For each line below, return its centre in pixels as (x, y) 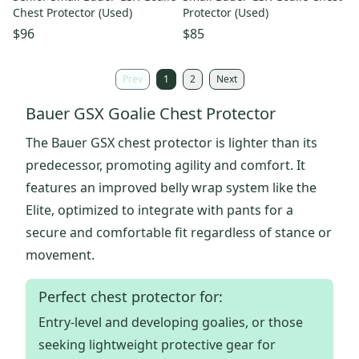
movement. (60, 255)
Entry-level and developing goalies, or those (171, 323)
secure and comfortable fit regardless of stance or (179, 233)
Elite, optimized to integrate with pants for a (159, 210)
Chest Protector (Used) (73, 13)
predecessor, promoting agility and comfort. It (165, 165)
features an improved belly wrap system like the (171, 188)
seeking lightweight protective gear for (157, 345)
